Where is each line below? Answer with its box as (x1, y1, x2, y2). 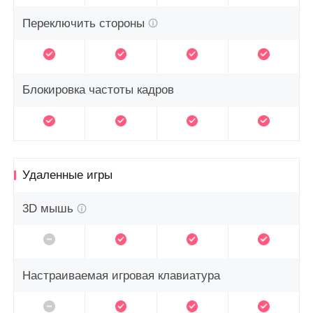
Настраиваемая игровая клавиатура (22, 268, 221, 282)
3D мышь (22, 201, 74, 215)
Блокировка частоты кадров (22, 83, 175, 97)
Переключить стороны (22, 16, 145, 30)
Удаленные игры (22, 168, 113, 182)
